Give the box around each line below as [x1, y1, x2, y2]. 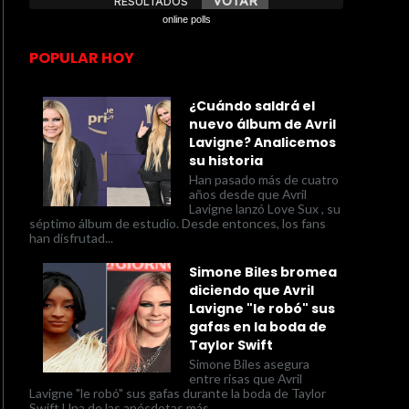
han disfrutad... [29, 229, 113, 246]
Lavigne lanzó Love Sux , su [189, 200, 341, 216]
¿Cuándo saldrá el [189, 96, 315, 115]
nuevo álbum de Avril [189, 114, 336, 133]
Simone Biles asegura [189, 355, 309, 372]
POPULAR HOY [29, 47, 134, 68]
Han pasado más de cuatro [189, 171, 339, 187]
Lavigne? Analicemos [189, 132, 336, 152]
